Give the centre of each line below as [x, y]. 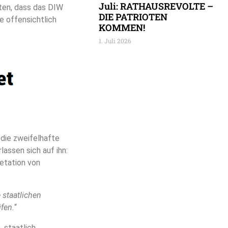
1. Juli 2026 [115, 41]
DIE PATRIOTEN [133, 17]
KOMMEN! [122, 28]
